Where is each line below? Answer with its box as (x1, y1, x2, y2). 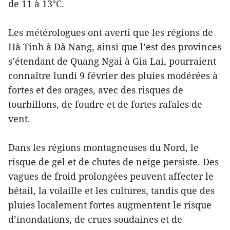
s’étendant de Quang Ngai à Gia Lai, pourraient (8, 55, 216, 68)
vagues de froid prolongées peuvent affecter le (8, 170, 214, 183)
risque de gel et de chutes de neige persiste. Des (8, 156, 219, 168)
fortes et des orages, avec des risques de (8, 84, 183, 97)
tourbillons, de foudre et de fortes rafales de (8, 98, 202, 111)
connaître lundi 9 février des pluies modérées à (8, 69, 218, 82)
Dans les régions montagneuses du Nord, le (8, 141, 199, 154)
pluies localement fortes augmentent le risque (8, 199, 212, 212)
